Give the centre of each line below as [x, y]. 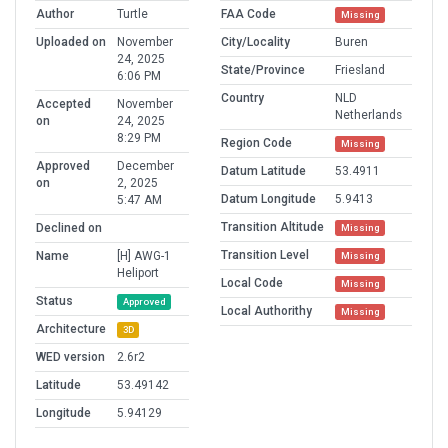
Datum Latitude [263, 171]
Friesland [360, 70]
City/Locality [255, 42]
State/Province [263, 70]
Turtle [132, 14]
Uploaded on [71, 42]
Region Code [256, 143]
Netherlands [368, 115]
